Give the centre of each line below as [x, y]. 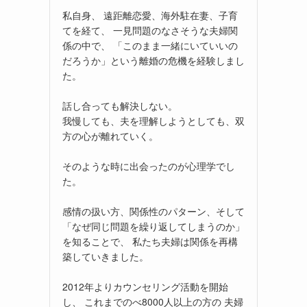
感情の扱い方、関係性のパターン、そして [153, 211]
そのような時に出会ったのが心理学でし [149, 165]
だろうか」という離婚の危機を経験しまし [153, 60]
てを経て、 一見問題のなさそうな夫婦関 [150, 30]
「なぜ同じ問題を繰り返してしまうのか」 [153, 226]
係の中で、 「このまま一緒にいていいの [150, 45]
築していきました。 [106, 256]
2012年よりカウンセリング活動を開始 [145, 286]
